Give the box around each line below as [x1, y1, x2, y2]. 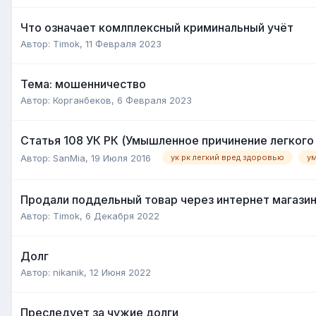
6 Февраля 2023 [117, 94, 192, 106]
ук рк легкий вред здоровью [171, 152, 284, 163]
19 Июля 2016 [91, 152, 151, 164]
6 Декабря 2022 [85, 209, 159, 221]
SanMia [53, 152, 85, 164]
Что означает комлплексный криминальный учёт [20, 20, 293, 35]
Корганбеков [53, 94, 111, 106]
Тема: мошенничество [20, 76, 146, 91]
